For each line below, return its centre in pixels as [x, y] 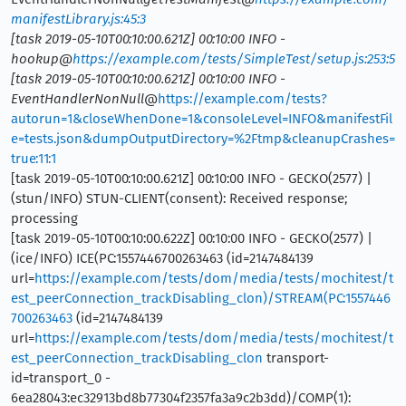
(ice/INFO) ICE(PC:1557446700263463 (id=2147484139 [162, 258]
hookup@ [42, 58]
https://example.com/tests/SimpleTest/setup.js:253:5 [234, 58]
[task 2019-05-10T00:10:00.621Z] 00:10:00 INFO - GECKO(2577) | [191, 178]
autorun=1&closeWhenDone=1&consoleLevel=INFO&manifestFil [202, 118]
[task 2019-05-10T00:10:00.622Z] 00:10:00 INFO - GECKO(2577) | [192, 238]
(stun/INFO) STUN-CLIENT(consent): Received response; [179, 198]
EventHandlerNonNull [77, 98]
